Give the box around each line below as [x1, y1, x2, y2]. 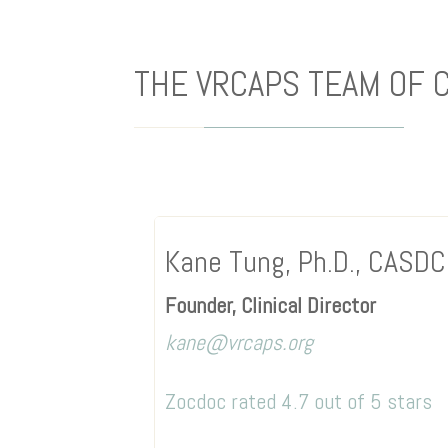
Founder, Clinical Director [165, 291, 377, 320]
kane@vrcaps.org [165, 328, 314, 357]
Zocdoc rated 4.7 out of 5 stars [165, 387, 433, 416]
